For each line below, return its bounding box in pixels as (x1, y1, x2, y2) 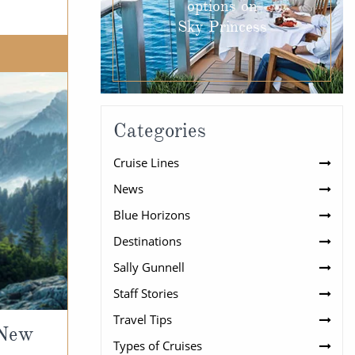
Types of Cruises (113, 337, 202, 353)
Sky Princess (177, 17, 267, 36)
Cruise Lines (113, 154, 179, 170)
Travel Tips (113, 311, 172, 327)
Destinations (113, 232, 181, 249)
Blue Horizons (113, 206, 190, 223)
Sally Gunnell (113, 258, 185, 275)
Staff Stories (113, 284, 178, 301)
